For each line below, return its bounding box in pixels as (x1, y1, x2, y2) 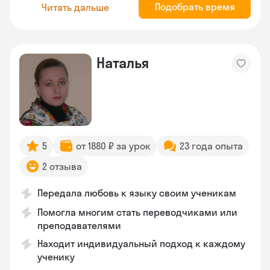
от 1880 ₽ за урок (76, 140, 151, 152)
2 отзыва (42, 160, 82, 172)
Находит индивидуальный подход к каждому (37, 237, 245, 250)
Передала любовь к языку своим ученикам (37, 187, 236, 199)
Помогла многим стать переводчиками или (37, 206, 237, 218)
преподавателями (37, 219, 121, 231)
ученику (37, 251, 75, 263)
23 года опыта (180, 140, 243, 152)
